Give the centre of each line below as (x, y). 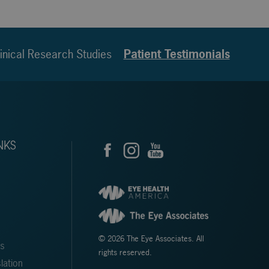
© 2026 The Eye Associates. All (151, 239)
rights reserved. (125, 253)
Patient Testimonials (177, 54)
